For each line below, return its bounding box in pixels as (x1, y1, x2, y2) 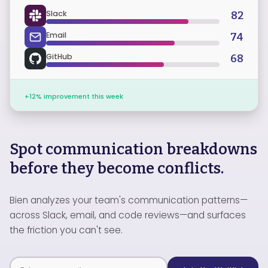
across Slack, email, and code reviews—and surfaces (10, 209, 246, 221)
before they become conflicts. (10, 159, 224, 178)
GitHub (46, 51, 72, 62)
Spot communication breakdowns (10, 140, 257, 159)
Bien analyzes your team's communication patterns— (10, 194, 248, 206)
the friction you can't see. (10, 224, 123, 236)
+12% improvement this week (25, 92, 123, 101)
